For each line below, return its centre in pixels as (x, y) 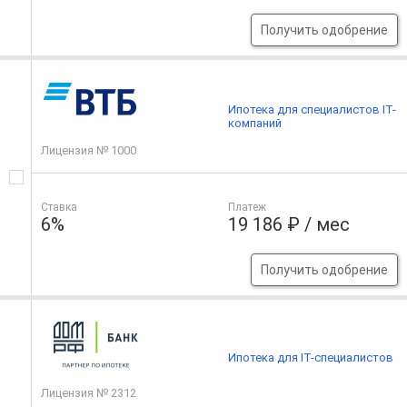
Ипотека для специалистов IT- (313, 109)
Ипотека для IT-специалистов (311, 357)
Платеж (248, 207)
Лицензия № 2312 (89, 393)
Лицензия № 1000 (89, 150)
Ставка (59, 207)
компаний (255, 123)
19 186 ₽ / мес (289, 224)
